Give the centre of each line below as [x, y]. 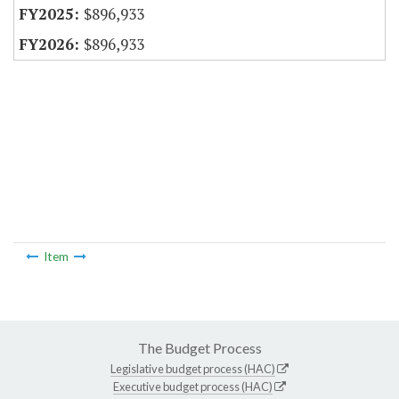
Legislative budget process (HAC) [193, 368]
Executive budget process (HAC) [193, 386]
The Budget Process [199, 347]
